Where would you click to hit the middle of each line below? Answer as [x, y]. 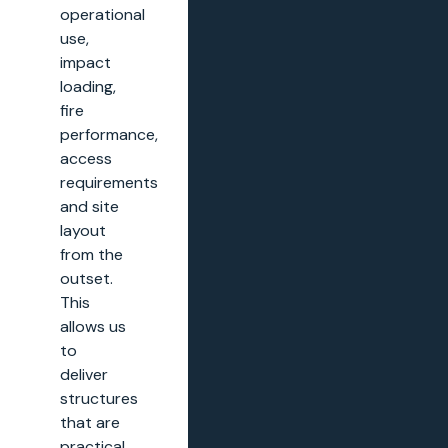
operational [102, 15]
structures [99, 399]
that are [90, 423]
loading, [88, 87]
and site [89, 207]
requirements [109, 183]
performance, [109, 135]
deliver [84, 375]
